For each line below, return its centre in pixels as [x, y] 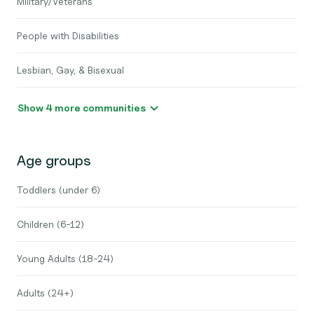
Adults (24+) [45, 293]
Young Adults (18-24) [65, 258]
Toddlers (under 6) [59, 190]
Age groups [54, 161]
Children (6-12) [50, 224]
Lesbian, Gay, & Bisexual [70, 70]
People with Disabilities [68, 35]
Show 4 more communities [114, 108]
